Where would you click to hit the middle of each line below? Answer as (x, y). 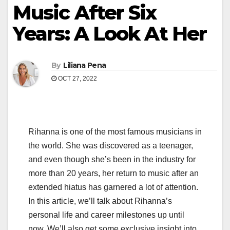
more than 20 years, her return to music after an (113, 174)
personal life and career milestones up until (106, 215)
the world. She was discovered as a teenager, (111, 146)
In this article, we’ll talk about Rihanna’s (100, 201)
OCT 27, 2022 (77, 79)
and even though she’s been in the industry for (112, 160)
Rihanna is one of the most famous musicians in (115, 132)
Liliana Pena (84, 65)
